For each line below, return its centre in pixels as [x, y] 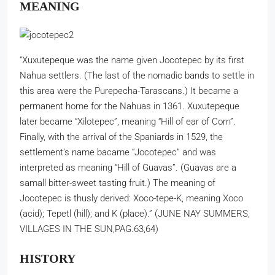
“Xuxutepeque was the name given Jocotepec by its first [132, 60]
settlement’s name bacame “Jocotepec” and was [118, 152]
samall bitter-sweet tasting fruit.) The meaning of [118, 183]
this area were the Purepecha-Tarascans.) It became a [129, 91]
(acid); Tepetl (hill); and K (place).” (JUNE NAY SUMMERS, [135, 214]
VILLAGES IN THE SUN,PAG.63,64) [89, 229]
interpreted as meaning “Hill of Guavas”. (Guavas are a [128, 168]
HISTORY [48, 258]
